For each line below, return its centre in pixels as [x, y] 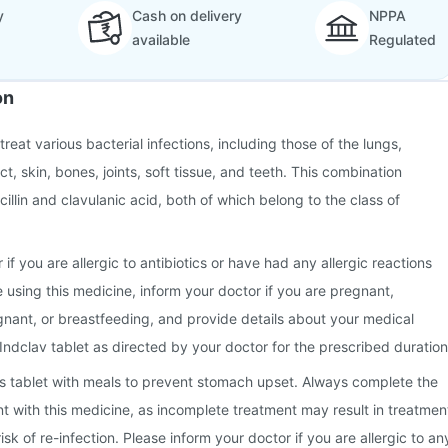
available [160, 39]
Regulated [402, 39]
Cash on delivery [186, 15]
